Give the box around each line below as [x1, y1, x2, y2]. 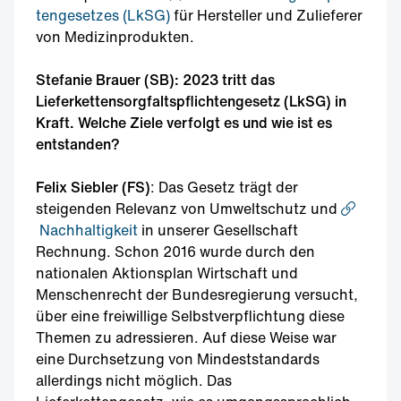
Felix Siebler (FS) [36, 176, 150, 198]
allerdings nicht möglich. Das [36, 370, 232, 391]
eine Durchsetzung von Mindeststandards [36, 348, 320, 370]
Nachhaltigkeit [39, 219, 138, 241]
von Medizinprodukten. [36, 26, 194, 47]
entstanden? [36, 133, 120, 155]
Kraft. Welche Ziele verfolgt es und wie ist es [36, 112, 332, 133]
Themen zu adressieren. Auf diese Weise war [36, 327, 337, 348]
